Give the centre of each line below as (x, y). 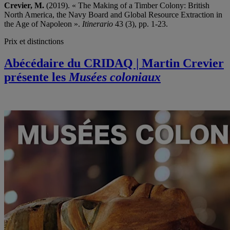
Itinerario (98, 24)
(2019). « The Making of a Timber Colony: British (127, 6)
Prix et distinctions (34, 42)
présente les (36, 77)
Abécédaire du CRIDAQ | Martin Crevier (114, 63)
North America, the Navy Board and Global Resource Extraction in (113, 15)
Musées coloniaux (115, 77)
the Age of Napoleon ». (43, 24)
